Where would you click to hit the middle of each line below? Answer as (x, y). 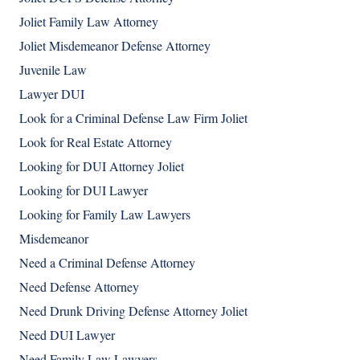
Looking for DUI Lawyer (84, 190)
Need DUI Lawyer (67, 335)
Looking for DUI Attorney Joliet (102, 166)
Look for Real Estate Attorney (96, 142)
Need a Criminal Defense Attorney (107, 263)
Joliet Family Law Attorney (89, 22)
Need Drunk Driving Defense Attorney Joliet (133, 311)
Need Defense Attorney (79, 287)
